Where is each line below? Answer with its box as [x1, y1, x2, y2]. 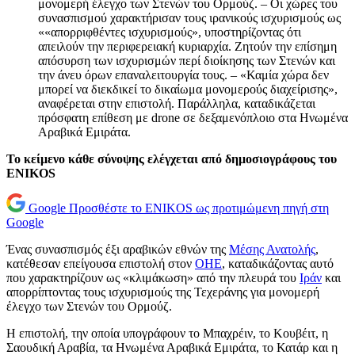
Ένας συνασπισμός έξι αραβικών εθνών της [6, 242, 229, 257]
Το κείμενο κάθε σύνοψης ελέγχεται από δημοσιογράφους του [6, 152, 337, 166]
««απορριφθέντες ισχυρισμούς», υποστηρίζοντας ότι [38, 25, 301, 40]
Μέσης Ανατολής [229, 242, 315, 257]
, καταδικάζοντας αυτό [222, 257, 334, 271]
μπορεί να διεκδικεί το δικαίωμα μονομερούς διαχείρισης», [38, 82, 338, 97]
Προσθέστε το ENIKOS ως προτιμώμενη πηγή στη [69, 201, 329, 216]
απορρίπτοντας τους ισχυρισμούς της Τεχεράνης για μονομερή [6, 285, 319, 300]
